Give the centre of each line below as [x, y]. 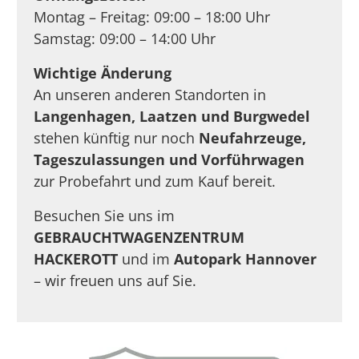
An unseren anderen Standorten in [150, 95]
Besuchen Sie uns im [105, 216]
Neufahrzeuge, [253, 138]
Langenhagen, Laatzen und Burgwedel [172, 117]
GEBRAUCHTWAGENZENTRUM [139, 238]
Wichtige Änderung [105, 73]
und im [148, 259]
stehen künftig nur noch [117, 138]
